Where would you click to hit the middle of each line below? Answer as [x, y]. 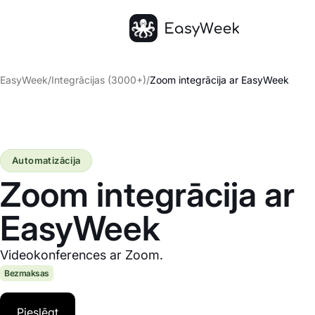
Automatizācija [46, 160]
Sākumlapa [158, 50]
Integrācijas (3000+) [99, 80]
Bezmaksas [27, 273]
